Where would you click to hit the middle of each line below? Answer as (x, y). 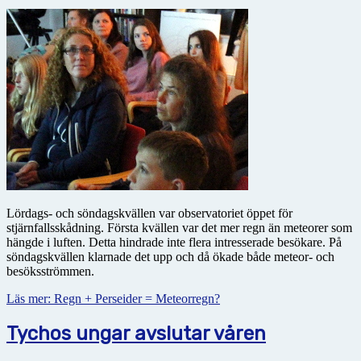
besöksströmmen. (50, 271)
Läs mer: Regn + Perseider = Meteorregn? (113, 298)
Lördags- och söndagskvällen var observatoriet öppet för (149, 213)
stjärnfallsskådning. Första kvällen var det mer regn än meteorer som (179, 227)
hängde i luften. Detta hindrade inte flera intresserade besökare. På (174, 242)
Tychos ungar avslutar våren (136, 333)
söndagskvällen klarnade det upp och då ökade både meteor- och (170, 256)
